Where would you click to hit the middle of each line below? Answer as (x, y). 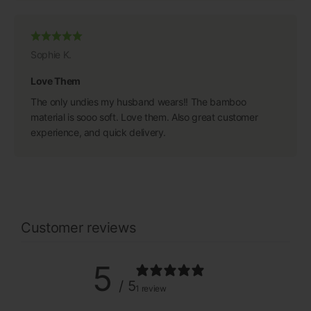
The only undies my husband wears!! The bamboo (138, 101)
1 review (151, 289)
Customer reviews (78, 227)
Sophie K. (51, 54)
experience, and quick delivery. (99, 132)
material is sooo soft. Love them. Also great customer (144, 117)
